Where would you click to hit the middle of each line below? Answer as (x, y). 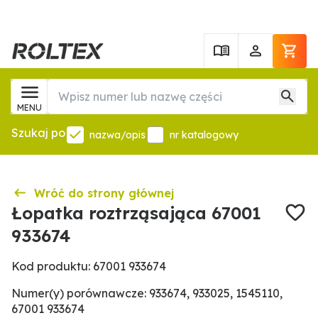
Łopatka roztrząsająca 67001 (136, 213)
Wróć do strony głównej (104, 193)
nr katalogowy (204, 135)
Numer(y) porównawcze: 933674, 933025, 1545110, (147, 293)
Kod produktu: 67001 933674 (89, 266)
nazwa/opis (117, 135)
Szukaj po (38, 133)
